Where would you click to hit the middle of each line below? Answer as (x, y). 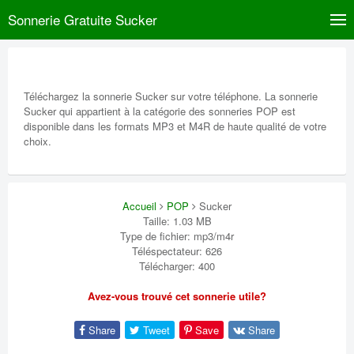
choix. (38, 141)
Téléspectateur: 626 (177, 251)
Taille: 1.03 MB (177, 221)
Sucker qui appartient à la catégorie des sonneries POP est (160, 111)
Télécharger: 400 (177, 266)
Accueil (139, 206)
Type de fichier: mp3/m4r (177, 236)
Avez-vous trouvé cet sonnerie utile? (177, 296)
